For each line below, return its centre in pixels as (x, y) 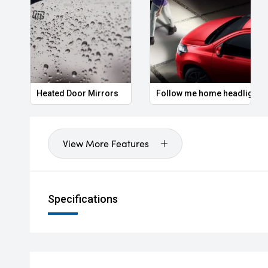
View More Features (106, 143)
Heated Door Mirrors (77, 93)
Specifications (83, 199)
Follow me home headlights (210, 93)
